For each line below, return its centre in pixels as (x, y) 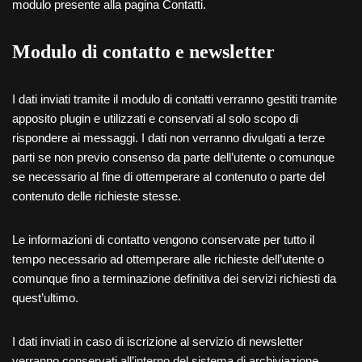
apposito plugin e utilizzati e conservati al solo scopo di (155, 118)
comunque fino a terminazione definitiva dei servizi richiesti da (174, 278)
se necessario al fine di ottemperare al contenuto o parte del (168, 177)
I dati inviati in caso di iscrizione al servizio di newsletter (158, 341)
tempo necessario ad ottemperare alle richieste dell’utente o (168, 259)
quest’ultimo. (45, 298)
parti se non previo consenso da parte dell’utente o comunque (173, 157)
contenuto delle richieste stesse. (97, 196)
